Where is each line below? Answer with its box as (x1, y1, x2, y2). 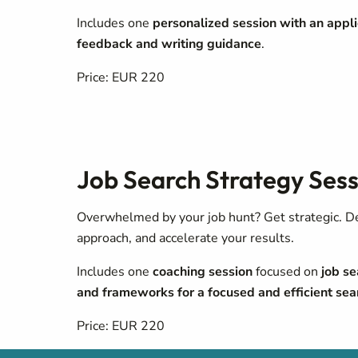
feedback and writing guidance (77, 35, 261, 53)
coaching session (153, 263, 256, 280)
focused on (256, 263, 321, 280)
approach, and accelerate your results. (77, 229, 294, 247)
